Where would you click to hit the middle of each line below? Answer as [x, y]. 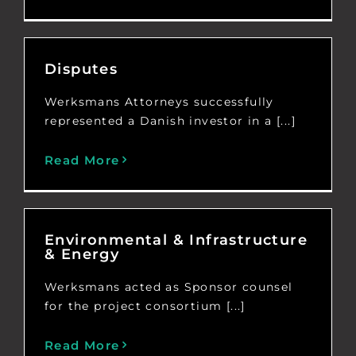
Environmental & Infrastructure [176, 240]
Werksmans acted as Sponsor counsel [168, 286]
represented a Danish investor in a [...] [170, 120]
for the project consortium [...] [145, 306]
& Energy [82, 254]
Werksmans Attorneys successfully [159, 101]
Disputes [81, 69]
